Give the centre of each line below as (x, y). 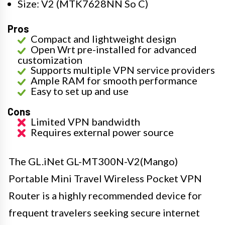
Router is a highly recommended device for (105, 195)
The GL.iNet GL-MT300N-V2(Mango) (93, 161)
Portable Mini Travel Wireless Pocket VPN (105, 178)
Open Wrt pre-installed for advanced (114, 49)
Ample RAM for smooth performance (114, 80)
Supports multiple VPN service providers (123, 70)
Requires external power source (102, 132)
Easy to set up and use (80, 91)
